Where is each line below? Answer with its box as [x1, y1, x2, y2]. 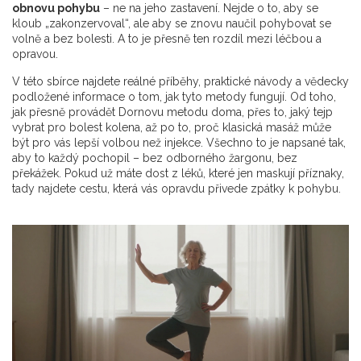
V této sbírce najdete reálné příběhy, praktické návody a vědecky [12, 75, 349, 88]
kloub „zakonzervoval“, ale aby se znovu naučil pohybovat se [12, 17, 331, 30]
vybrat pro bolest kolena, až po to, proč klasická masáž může [12, 121, 331, 134]
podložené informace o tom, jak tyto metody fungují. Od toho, [12, 90, 336, 103]
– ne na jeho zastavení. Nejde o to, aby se [100, 2, 318, 15]
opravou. [12, 48, 58, 60]
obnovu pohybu [12, 2, 100, 15]
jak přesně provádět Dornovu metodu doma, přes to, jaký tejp [12, 106, 333, 118]
